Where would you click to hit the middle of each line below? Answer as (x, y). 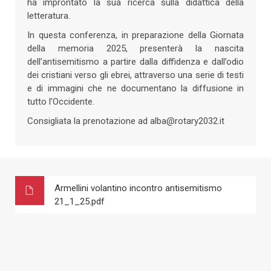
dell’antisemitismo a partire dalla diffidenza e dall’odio (135, 61)
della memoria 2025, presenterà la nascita (135, 48)
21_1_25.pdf (80, 201)
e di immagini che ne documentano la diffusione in (135, 88)
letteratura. (49, 15)
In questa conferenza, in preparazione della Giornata (135, 35)
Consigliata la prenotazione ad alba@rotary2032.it (126, 121)
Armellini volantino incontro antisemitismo (138, 188)
